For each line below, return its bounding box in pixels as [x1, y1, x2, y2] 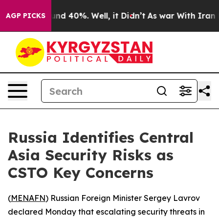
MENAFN [11, 193, 45, 203]
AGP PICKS [6, 11, 45, 20]
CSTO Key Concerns [8, 163, 153, 182]
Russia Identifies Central [8, 128, 194, 147]
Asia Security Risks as [8, 146, 174, 164]
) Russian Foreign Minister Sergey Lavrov [45, 193, 200, 203]
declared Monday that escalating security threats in [8, 207, 205, 217]
